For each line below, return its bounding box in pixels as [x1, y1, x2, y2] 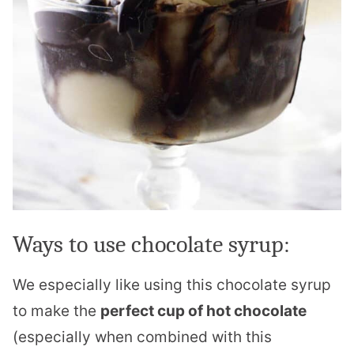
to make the [13, 301, 100, 320]
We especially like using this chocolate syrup [13, 275, 331, 294]
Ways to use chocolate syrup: [13, 230, 290, 258]
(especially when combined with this [13, 327, 272, 346]
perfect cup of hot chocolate [100, 301, 307, 320]
